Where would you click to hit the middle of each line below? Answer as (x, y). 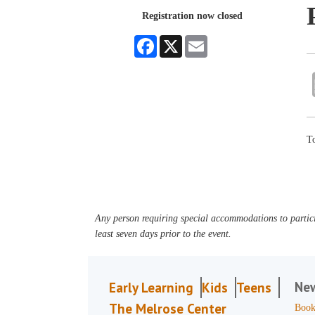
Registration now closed (192, 16)
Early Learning (152, 288)
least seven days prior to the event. (163, 234)
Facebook (176, 40)
